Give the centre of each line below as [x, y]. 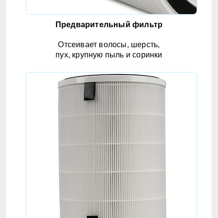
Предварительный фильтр [109, 25]
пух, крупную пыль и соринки [109, 55]
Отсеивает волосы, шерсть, [109, 45]
